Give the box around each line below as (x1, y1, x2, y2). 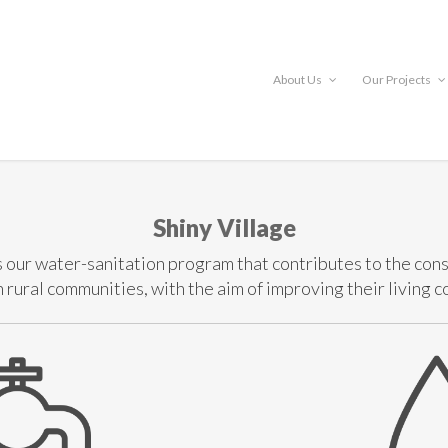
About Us (273, 72, 324, 87)
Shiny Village (152, 212, 296, 242)
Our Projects (362, 72, 433, 87)
